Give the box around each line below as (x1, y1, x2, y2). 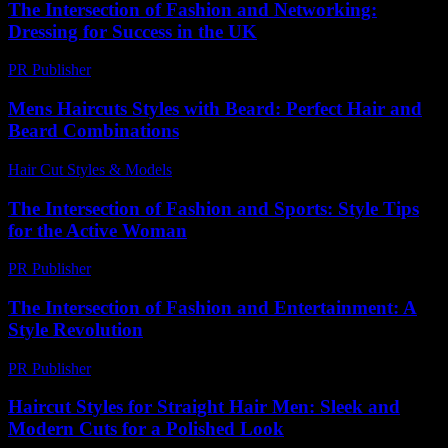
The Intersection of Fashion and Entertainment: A (8, 296, 417, 318)
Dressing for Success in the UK (8, 20, 257, 42)
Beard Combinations (8, 120, 179, 142)
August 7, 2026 (180, 160, 278, 178)
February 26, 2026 (100, 260, 217, 278)
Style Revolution (8, 318, 143, 340)
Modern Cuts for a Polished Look (8, 418, 284, 440)
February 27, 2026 (100, 359, 217, 377)
